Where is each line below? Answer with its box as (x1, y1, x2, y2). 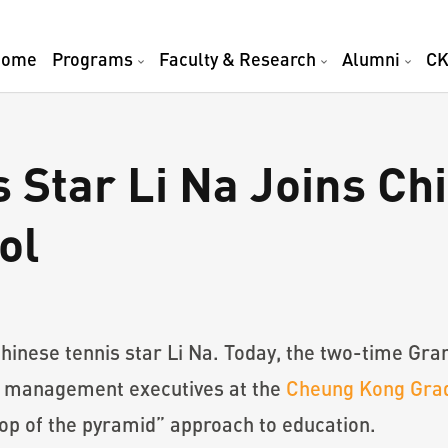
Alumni (342, 48, 400, 70)
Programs (52, 48, 133, 70)
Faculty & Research (159, 48, 316, 70)
